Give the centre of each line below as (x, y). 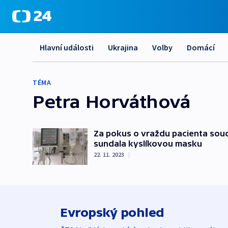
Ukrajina (123, 47)
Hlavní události (67, 47)
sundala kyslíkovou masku (148, 144)
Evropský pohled (112, 212)
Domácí (201, 47)
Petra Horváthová (112, 101)
